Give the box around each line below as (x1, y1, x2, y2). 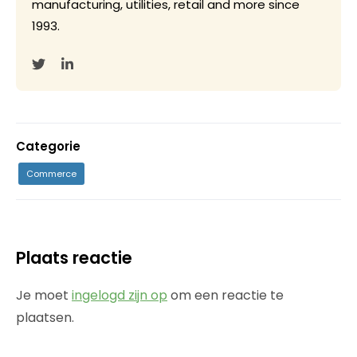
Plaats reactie (16, 246, 132, 269)
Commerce (26, 167, 76, 180)
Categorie (16, 138, 80, 155)
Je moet (16, 286, 72, 304)
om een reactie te (167, 286, 284, 304)
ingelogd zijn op (72, 286, 167, 304)
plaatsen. (16, 308, 74, 327)
